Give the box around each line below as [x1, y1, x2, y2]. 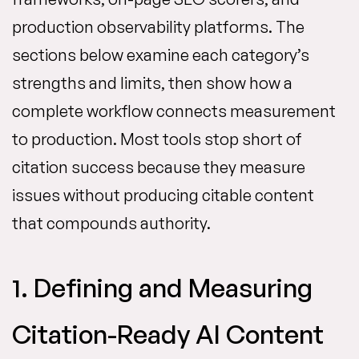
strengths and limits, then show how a [12, 73, 292, 93]
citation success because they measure [12, 157, 305, 177]
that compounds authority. [12, 213, 211, 233]
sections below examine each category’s [12, 45, 309, 65]
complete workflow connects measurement [12, 101, 336, 121]
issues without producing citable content [12, 185, 314, 205]
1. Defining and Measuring [12, 272, 313, 304]
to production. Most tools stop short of [12, 129, 302, 149]
